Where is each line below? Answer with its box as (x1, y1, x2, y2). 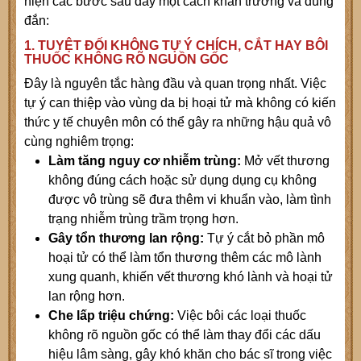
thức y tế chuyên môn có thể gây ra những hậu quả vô (24, 115, 331, 130)
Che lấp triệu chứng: (48, 309, 174, 323)
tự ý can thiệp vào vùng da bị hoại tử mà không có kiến (24, 96, 336, 110)
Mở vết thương (241, 154, 330, 168)
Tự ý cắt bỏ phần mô (204, 231, 325, 246)
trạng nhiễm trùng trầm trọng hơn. (48, 212, 239, 226)
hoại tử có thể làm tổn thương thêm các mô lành (48, 251, 322, 265)
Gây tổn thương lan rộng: (48, 231, 204, 246)
